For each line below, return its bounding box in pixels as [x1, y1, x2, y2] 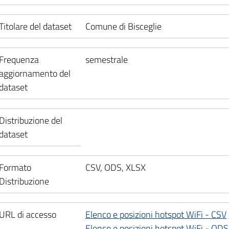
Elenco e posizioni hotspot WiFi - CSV [85, 207, 226, 221]
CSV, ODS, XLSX [85, 160, 146, 174]
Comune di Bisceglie [85, 19, 162, 33]
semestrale [85, 52, 128, 66]
